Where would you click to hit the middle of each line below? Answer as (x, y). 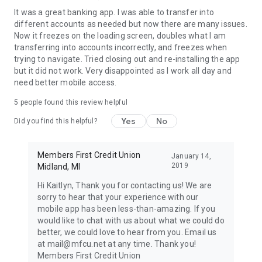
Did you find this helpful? (56, 121)
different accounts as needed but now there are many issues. (131, 24)
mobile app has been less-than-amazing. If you (127, 209)
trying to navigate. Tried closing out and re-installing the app (127, 59)
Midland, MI (59, 167)
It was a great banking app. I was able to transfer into (114, 12)
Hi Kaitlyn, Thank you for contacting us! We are (125, 185)
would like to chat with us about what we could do (131, 220)
